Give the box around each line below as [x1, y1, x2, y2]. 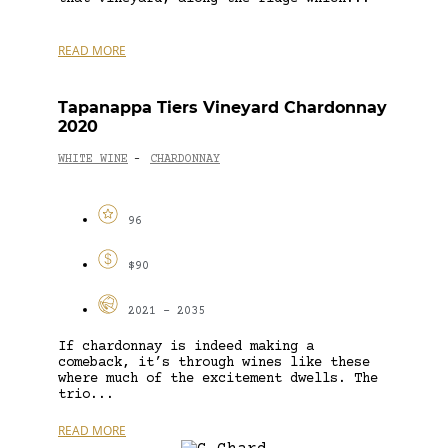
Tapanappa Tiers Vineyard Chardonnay [58, 97, 387, 117]
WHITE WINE [58, 153, 128, 167]
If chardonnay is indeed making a [58, 338, 314, 355]
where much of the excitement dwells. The [58, 370, 378, 387]
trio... [58, 386, 114, 403]
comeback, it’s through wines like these [58, 354, 370, 371]
